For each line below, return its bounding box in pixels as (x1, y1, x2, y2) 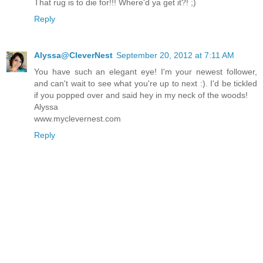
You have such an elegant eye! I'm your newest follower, (34, 67, 257, 77)
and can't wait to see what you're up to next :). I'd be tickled (34, 79, 257, 89)
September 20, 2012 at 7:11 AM (116, 50, 234, 60)
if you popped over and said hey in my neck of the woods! (34, 90, 248, 100)
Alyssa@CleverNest (34, 50, 113, 60)
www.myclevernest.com (34, 114, 121, 124)
